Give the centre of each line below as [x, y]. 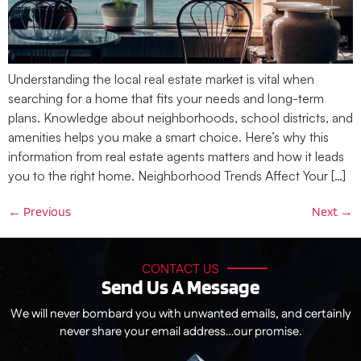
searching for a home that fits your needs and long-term [166, 99]
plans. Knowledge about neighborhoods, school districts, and [180, 118]
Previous [46, 212]
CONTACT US [180, 270]
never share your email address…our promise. [180, 332]
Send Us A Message [180, 287]
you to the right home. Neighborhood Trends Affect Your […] [177, 176]
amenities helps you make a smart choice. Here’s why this [168, 137]
